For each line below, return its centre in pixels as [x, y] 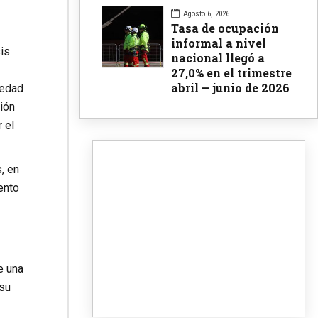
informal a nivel [219, 43]
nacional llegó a [218, 57]
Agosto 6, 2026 [206, 13]
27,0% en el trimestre [231, 72]
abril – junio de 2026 [230, 87]
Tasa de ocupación [225, 28]
